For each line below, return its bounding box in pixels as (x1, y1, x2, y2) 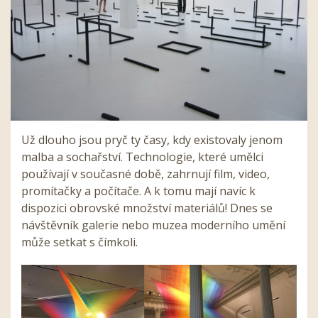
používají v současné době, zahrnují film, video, (21, 165, 270, 182)
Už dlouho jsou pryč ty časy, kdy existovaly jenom (21, 131, 283, 148)
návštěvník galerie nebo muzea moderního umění (21, 216, 285, 233)
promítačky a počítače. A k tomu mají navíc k (21, 182, 256, 199)
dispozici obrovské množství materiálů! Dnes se (21, 199, 273, 216)
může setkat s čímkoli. (21, 234, 138, 250)
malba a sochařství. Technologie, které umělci (21, 148, 263, 165)
